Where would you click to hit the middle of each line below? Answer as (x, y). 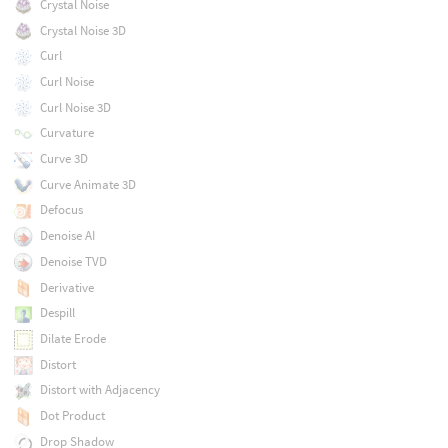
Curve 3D (63, 159)
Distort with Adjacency (99, 390)
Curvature (66, 133)
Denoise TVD (73, 261)
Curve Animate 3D (87, 184)
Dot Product (72, 416)
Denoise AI (67, 236)
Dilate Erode (72, 338)
